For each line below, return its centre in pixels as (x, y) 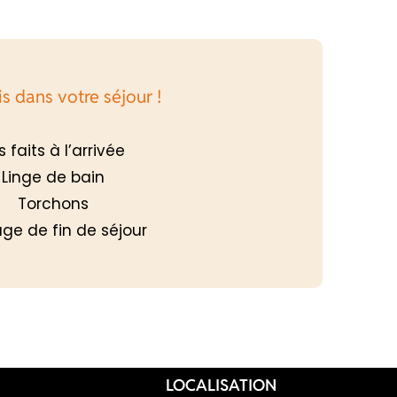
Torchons (54, 203)
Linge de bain (54, 177)
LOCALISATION (221, 385)
